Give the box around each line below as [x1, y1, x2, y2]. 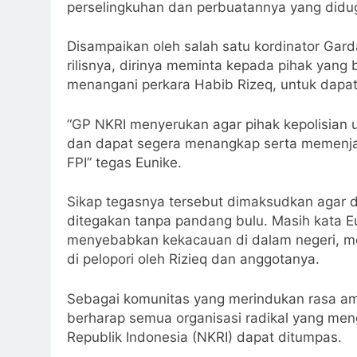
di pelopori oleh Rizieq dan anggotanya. [67, 251, 320, 267]
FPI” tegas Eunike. [67, 154, 182, 171]
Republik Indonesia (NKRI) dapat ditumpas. [67, 328, 342, 345]
